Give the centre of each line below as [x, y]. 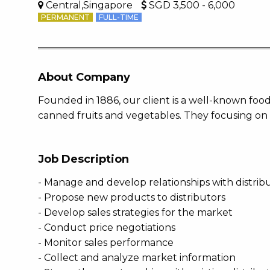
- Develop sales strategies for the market [135, 212]
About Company [84, 77]
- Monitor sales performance [106, 243]
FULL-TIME [119, 17]
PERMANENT [65, 17]
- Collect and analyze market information [137, 258]
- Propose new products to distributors [132, 197]
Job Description [83, 159]
